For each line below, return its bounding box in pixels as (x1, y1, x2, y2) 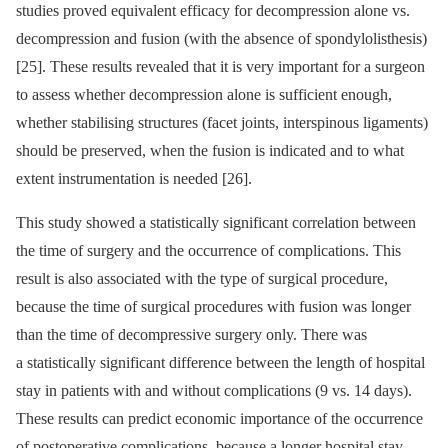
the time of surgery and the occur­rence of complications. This (16, 241, 401, 259)
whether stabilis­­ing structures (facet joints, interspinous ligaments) (16, 113, 428, 131)
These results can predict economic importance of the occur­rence (16, 409, 423, 427)
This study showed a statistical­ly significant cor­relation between (16, 213, 416, 231)
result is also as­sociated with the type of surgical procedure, (16, 269, 388, 287)
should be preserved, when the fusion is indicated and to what (16, 141, 404, 159)
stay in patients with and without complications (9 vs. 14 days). (16, 381, 412, 399)
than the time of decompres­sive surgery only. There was (16, 325, 367, 343)
